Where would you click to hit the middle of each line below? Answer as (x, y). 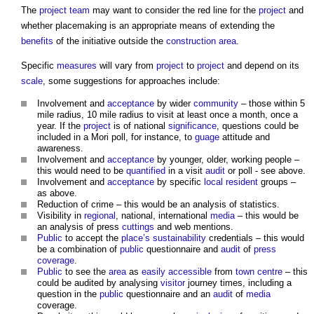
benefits (37, 41)
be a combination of (78, 250)
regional (100, 216)
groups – (277, 182)
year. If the (60, 126)
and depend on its (262, 66)
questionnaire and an (168, 294)
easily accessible (177, 272)
